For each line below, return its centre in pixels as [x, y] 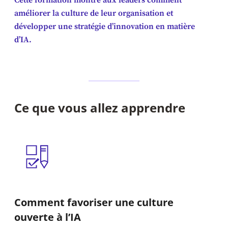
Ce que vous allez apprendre [100, 107]
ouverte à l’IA [48, 217]
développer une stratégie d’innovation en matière [105, 27]
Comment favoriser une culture [94, 203]
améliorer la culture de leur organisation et [94, 13]
